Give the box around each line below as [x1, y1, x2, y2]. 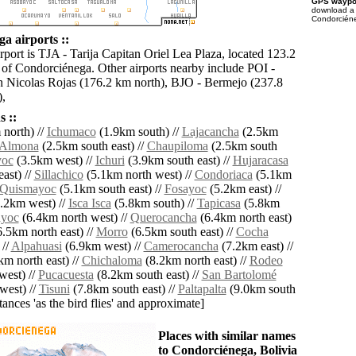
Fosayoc [164, 182, 207, 196]
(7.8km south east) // [69, 282, 178, 296]
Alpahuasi [10, 239, 62, 253]
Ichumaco [46, 125, 96, 139]
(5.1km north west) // [83, 168, 195, 182]
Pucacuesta [37, 268, 94, 282]
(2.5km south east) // [38, 139, 147, 153]
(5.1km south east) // [56, 182, 164, 196]
